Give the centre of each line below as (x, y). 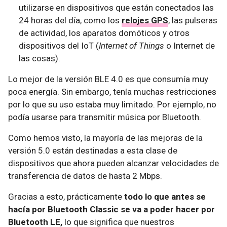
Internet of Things (132, 46)
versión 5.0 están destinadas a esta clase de (93, 150)
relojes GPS (145, 20)
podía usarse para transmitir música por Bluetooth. (105, 117)
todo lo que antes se (165, 197)
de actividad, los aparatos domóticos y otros (104, 33)
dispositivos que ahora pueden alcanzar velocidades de (113, 163)
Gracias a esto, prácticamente (66, 197)
